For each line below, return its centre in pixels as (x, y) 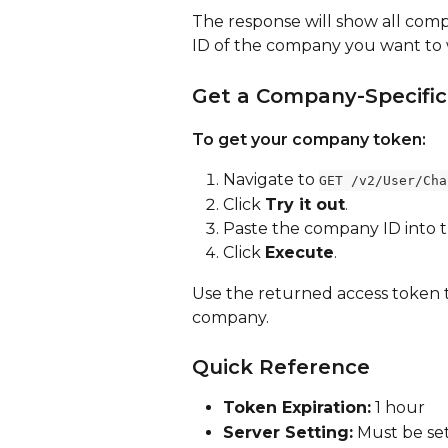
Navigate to (271, 180)
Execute (299, 253)
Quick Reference (281, 367)
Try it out (305, 204)
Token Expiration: (297, 408)
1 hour (398, 408)
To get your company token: (309, 140)
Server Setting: (288, 432)
